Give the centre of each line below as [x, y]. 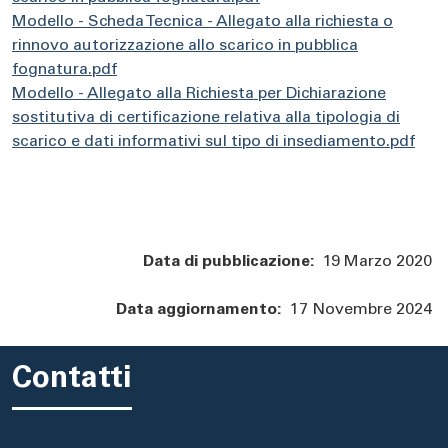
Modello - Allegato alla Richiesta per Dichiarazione [199, 94]
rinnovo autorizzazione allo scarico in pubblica [185, 46]
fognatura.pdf [64, 70]
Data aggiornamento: [199, 310]
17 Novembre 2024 [357, 310]
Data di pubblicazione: [229, 262]
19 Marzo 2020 [373, 262]
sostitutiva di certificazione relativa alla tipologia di [206, 118]
